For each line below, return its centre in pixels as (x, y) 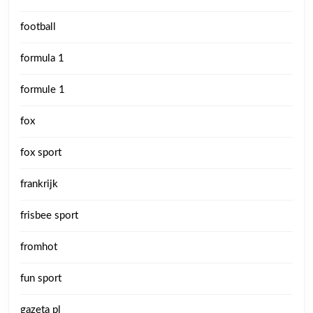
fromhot (39, 247)
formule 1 (43, 90)
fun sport (41, 279)
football (38, 27)
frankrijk (39, 184)
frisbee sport (49, 216)
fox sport (41, 153)
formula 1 (42, 59)
